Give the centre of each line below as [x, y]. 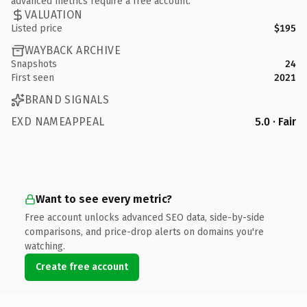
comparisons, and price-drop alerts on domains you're [144, 232]
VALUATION [54, 15]
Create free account [82, 267]
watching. [45, 246]
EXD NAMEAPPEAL [58, 121]
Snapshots [34, 64]
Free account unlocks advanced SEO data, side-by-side [145, 217]
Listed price [37, 28]
